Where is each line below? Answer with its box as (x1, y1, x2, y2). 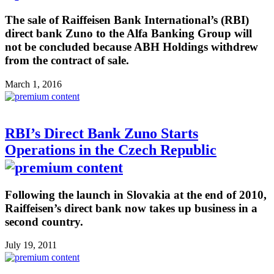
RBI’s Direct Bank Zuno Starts (5, 125, 198, 141)
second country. (5, 215, 83, 228)
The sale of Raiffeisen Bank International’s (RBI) (5, 13, 249, 27)
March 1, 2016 (5, 78, 62, 89)
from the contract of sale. (5, 54, 129, 67)
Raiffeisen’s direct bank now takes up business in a (5, 201, 257, 215)
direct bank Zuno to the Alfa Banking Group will (5, 27, 252, 40)
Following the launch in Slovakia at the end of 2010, (5, 188, 267, 201)
